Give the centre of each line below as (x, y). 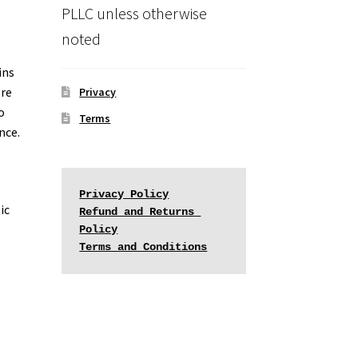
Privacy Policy (124, 195)
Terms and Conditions (143, 247)
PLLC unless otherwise (134, 14)
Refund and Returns (137, 212)
